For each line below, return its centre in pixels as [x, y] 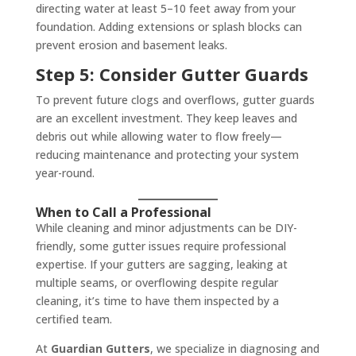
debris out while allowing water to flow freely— [159, 136]
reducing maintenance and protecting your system [167, 155]
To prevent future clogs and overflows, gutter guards [175, 100]
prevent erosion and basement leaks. [131, 45]
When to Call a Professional [123, 212]
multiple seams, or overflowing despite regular [157, 282]
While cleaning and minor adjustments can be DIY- [166, 228]
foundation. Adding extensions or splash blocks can [168, 27]
